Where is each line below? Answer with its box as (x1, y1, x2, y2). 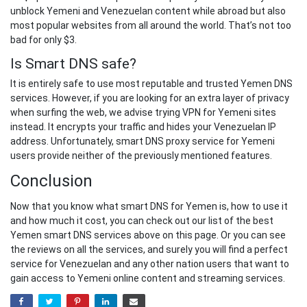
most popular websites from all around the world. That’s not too (10, 20, 291, 32)
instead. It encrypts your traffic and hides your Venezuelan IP (10, 121, 276, 133)
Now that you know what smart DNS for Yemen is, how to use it (10, 201, 288, 212)
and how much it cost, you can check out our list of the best (10, 215, 273, 227)
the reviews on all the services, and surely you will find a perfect (10, 244, 288, 256)
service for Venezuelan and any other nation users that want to (10, 258, 289, 270)
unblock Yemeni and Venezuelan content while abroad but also (10, 5, 286, 17)
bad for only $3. (10, 34, 77, 46)
